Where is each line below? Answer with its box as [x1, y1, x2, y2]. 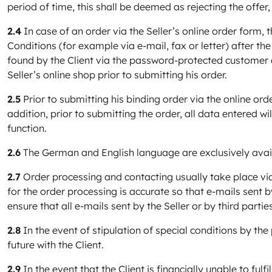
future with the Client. [7, 239, 104, 251]
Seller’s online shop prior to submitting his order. [7, 69, 227, 81]
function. [7, 122, 47, 134]
